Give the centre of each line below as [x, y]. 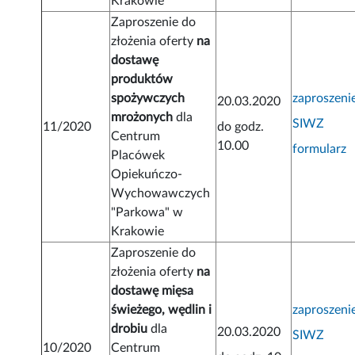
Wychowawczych [161, 194]
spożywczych [148, 99]
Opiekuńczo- [147, 175]
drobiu [130, 329]
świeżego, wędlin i [162, 310]
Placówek [138, 156]
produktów [142, 80]
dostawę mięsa [153, 291]
